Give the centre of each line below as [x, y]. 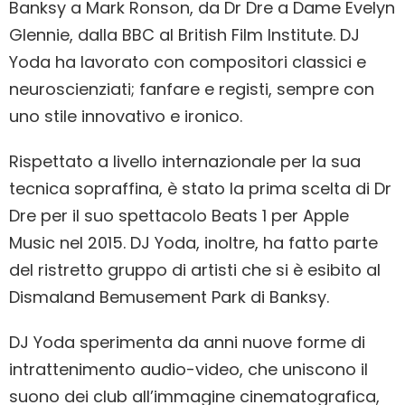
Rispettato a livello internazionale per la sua [185, 161]
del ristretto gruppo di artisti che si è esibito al [195, 270]
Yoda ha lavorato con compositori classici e [188, 62]
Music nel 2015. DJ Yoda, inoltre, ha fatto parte [193, 243]
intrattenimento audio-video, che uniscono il [188, 369]
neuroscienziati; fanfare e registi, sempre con [192, 89]
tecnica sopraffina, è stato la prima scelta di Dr [200, 188]
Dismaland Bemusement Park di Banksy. [169, 297]
